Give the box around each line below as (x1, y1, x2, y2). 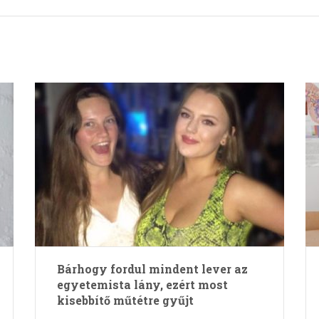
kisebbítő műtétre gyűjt (56, 293, 194, 308)
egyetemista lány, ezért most (56, 277, 228, 292)
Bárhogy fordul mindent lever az (56, 261, 248, 276)
